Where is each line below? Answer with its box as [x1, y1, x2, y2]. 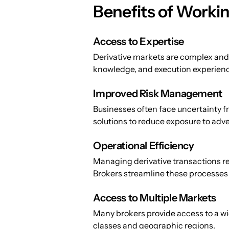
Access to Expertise [93, 35, 184, 48]
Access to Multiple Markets [93, 192, 216, 204]
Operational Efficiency [93, 140, 194, 152]
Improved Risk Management [93, 87, 222, 100]
